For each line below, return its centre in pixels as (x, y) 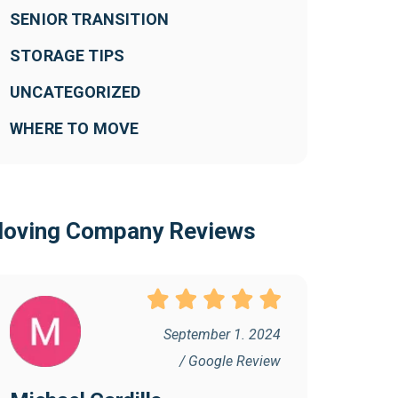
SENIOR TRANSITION (90, 20)
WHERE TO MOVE (75, 129)
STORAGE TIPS (68, 56)
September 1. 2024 (222, 334)
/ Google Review (230, 361)
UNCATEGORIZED (76, 92)
